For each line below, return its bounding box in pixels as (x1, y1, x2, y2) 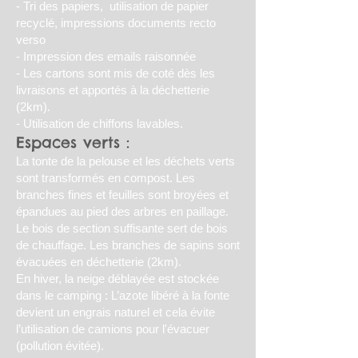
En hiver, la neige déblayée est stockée (16, 272, 219, 285)
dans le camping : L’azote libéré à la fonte (16, 288, 229, 302)
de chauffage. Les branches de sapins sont (16, 238, 240, 252)
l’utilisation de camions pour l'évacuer (16, 322, 209, 336)
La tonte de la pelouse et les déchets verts (16, 154, 235, 168)
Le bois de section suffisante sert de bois (16, 221, 228, 235)
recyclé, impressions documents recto (16, 16, 216, 30)
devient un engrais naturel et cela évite (16, 305, 215, 319)
